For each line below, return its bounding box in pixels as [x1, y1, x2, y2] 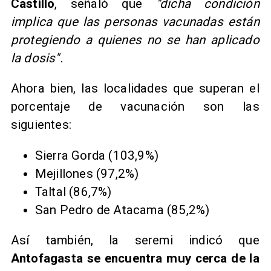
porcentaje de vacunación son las [10, 99, 260, 114]
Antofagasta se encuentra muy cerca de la [10, 251, 260, 266]
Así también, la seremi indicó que [10, 233, 260, 248]
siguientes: [10, 117, 75, 132]
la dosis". [10, 50, 63, 65]
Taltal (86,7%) [34, 184, 112, 199]
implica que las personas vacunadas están [10, 14, 260, 29]
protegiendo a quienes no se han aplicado [10, 32, 260, 47]
